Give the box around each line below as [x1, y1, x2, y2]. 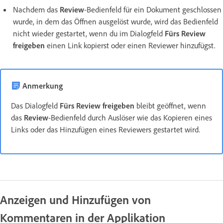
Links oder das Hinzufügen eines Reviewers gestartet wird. [11, 124, 200, 134]
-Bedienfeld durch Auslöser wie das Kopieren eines [48, 112, 212, 122]
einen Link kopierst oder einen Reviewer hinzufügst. [45, 40, 216, 50]
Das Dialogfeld [11, 100, 60, 111]
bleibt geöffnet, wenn [136, 100, 206, 111]
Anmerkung [22, 80, 63, 91]
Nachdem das [13, 4, 60, 14]
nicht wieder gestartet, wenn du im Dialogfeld [13, 28, 165, 38]
